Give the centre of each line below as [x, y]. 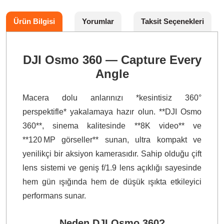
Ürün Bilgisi [34, 21]
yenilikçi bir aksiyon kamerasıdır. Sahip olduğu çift [112, 154]
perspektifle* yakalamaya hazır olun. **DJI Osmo [112, 112]
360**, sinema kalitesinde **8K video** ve [112, 126]
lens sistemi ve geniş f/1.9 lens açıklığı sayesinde [112, 168]
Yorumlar [98, 21]
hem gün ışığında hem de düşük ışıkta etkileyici [112, 182]
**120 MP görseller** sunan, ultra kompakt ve [112, 140]
